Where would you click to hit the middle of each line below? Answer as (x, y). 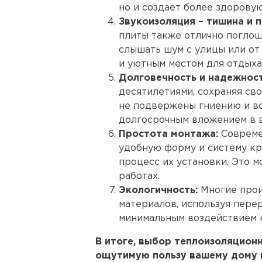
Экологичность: (158, 190)
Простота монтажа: (168, 134)
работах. (139, 176)
